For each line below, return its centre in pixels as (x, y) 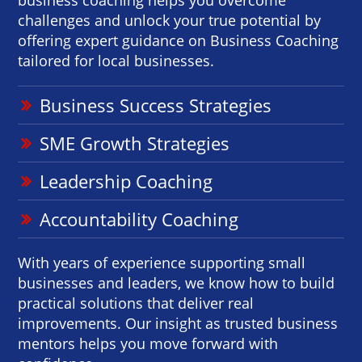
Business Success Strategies (156, 105)
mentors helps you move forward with (148, 343)
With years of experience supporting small (162, 262)
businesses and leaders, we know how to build (177, 282)
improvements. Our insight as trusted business (178, 323)
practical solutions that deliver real (136, 303)
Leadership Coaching (126, 181)
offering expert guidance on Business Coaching (179, 40)
